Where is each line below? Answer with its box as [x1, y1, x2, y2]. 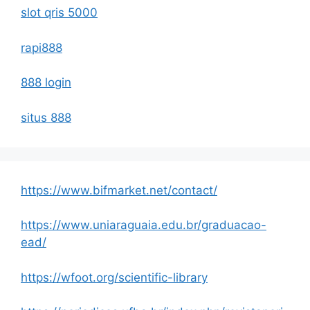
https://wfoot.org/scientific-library [21, 270, 208, 284]
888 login [21, 75, 71, 90]
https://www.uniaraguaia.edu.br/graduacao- [21, 218, 266, 232]
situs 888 [21, 110, 71, 125]
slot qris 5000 [21, 6, 98, 20]
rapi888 [21, 40, 62, 55]
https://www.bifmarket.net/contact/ [21, 183, 217, 197]
